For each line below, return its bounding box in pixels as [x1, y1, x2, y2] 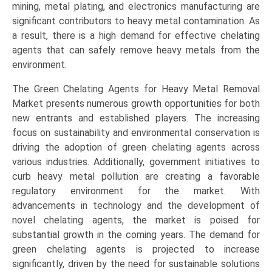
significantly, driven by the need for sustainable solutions [12, 258, 260, 270]
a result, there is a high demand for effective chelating [12, 30, 260, 42]
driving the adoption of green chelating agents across [12, 141, 260, 154]
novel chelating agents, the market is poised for [12, 214, 260, 226]
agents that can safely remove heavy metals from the [12, 44, 260, 56]
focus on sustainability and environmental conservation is [12, 127, 260, 139]
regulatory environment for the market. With [12, 185, 260, 197]
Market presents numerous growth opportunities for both [12, 98, 260, 110]
